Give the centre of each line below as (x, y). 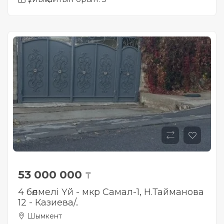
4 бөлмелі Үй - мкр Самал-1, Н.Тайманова (111, 192)
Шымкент (43, 216)
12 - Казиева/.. (48, 202)
